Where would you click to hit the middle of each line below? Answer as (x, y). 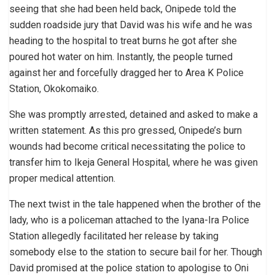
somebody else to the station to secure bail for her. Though (136, 252)
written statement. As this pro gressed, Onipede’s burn (126, 130)
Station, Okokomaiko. (54, 88)
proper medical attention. (62, 178)
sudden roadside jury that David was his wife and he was (131, 25)
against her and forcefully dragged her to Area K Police (126, 72)
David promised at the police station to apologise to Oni (129, 268)
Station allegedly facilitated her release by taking (114, 236)
